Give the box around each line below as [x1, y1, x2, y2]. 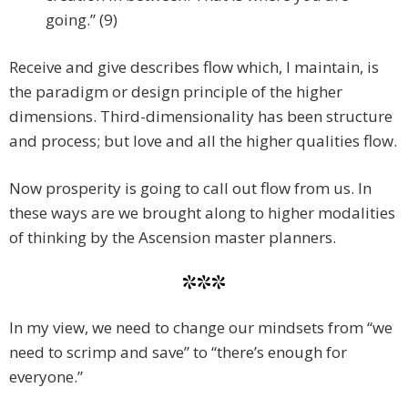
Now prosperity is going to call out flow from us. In [9, 178, 372, 199]
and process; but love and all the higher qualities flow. [9, 130, 397, 152]
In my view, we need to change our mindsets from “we [9, 317, 393, 339]
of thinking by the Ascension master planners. [9, 227, 336, 249]
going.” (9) [46, 9, 117, 31]
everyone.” [9, 366, 83, 388]
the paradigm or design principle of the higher [9, 81, 342, 103]
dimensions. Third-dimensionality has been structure [9, 106, 393, 127]
